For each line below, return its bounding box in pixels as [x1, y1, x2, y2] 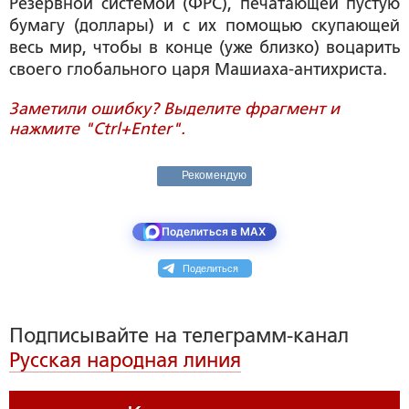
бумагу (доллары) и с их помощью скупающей [9, 16, 400, 36]
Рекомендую [182, 169, 246, 183]
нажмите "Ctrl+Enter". [9, 120, 185, 139]
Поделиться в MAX [162, 225, 266, 239]
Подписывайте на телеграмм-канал [9, 324, 349, 348]
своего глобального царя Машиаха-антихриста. [9, 60, 387, 79]
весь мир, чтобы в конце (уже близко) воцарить [9, 38, 400, 58]
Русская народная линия [9, 349, 241, 372]
